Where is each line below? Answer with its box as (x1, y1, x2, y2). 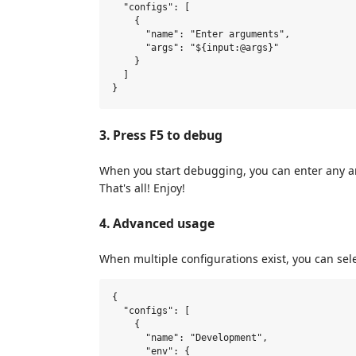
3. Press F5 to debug (99, 126, 222, 144)
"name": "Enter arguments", (112, 29, 290, 41)
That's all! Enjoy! (99, 180, 185, 195)
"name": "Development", (112, 332, 268, 344)
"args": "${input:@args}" (112, 42, 279, 54)
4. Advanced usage (99, 214, 215, 232)
